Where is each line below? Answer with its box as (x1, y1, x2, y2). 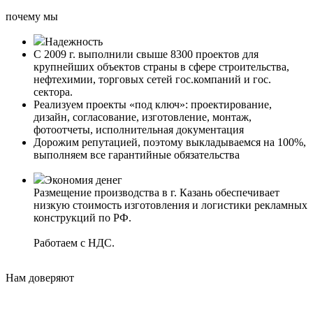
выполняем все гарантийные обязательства (34, 149, 242, 161)
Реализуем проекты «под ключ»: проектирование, (34, 99, 272, 111)
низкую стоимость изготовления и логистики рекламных (34, 199, 307, 212)
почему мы (6, 10, 58, 23)
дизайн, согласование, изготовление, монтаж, (34, 111, 252, 124)
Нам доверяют (6, 272, 74, 284)
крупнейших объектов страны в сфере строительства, (34, 61, 289, 73)
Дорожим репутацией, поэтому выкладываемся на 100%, (34, 136, 306, 149)
